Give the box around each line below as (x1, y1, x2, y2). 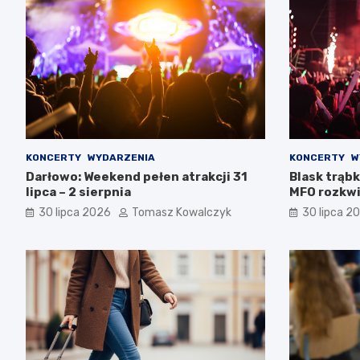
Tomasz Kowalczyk (132, 205, 231, 219)
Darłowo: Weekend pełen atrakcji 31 (26, 169, 247, 184)
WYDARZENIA (88, 151, 155, 163)
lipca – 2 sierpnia (26, 184, 131, 199)
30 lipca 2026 (39, 205, 111, 219)
